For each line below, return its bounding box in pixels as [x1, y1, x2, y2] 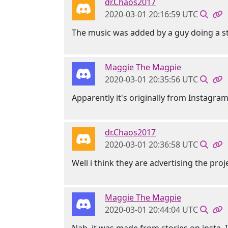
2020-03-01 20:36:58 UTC [105, 139, 198, 151]
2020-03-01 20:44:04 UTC [105, 204, 198, 216]
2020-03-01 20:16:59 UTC [105, 9, 198, 20]
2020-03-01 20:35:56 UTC [105, 74, 198, 85]
